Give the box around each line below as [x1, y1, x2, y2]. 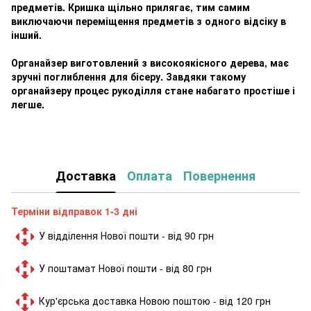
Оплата [127, 167, 172, 185]
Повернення [183, 167, 255, 185]
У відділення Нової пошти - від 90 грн [39, 228, 214, 242]
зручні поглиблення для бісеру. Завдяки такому [11, 69, 246, 83]
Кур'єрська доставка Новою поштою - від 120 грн [39, 293, 271, 308]
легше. [11, 96, 44, 111]
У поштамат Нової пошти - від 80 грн [39, 260, 212, 275]
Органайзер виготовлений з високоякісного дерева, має [11, 55, 289, 69]
